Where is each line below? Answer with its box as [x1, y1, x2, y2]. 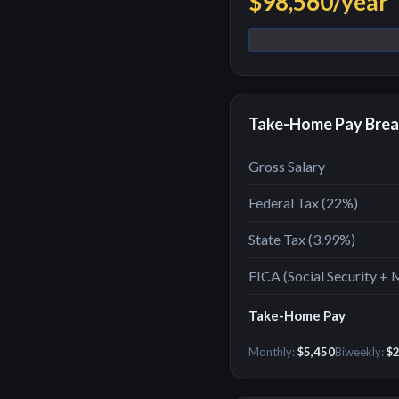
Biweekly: [335, 345, 387, 359]
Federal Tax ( [248, 194, 326, 211]
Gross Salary [248, 158, 325, 175]
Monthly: [248, 345, 297, 359]
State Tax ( [248, 231, 313, 248]
